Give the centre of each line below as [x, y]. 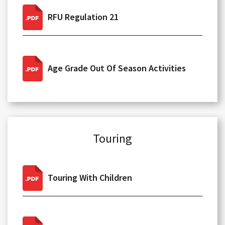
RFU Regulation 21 [83, 17]
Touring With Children [90, 178]
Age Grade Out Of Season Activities [117, 68]
